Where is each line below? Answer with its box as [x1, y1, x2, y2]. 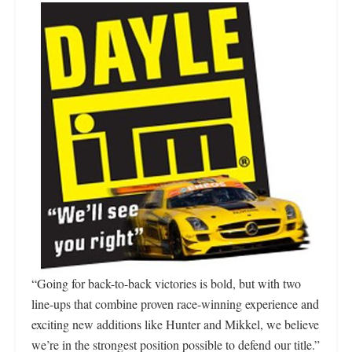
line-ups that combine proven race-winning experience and [31, 295, 319, 312]
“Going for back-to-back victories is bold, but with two [31, 274, 301, 291]
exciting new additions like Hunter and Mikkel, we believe [31, 315, 319, 332]
